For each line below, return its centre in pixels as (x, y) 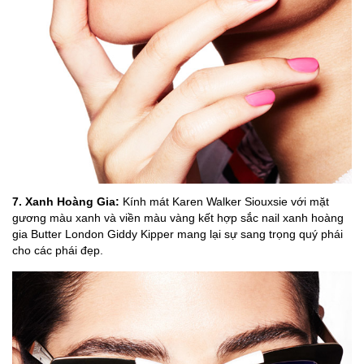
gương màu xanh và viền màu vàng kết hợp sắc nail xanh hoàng (178, 217)
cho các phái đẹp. (58, 250)
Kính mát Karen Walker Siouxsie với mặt (224, 201)
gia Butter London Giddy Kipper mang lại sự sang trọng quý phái (178, 234)
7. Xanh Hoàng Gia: (66, 201)
